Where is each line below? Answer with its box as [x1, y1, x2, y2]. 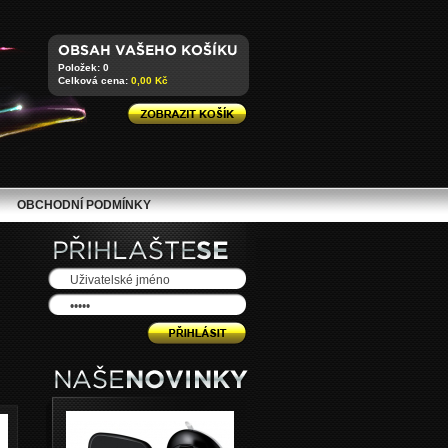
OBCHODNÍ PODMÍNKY [17, 198, 151, 212]
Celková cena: [58, 75, 131, 86]
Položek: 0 [58, 62, 109, 73]
